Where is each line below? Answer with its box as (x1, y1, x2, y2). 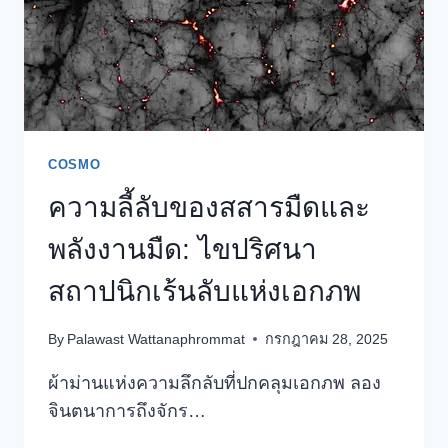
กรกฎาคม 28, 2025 (265, 330, 389, 347)
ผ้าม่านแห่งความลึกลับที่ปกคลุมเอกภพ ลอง (48, 372, 381, 393)
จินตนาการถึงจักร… (48, 400, 206, 421)
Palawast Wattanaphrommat (67, 330, 246, 347)
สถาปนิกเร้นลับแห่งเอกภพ (48, 276, 361, 308)
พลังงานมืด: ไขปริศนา (48, 234, 317, 266)
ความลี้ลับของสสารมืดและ (48, 192, 370, 224)
